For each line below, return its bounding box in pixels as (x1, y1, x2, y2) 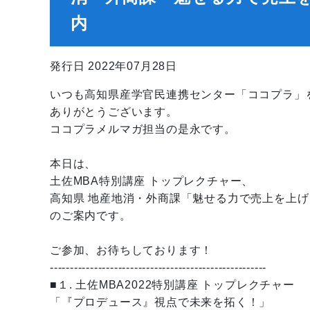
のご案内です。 (50, 210, 131, 221)
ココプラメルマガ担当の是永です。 (50, 123, 236, 135)
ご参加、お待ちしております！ (50, 244, 213, 256)
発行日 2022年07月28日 (50, 60, 178, 72)
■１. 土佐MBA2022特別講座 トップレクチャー (50, 279, 295, 291)
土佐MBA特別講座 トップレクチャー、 (50, 175, 254, 187)
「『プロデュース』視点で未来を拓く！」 (50, 296, 271, 308)
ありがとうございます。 (50, 106, 178, 118)
